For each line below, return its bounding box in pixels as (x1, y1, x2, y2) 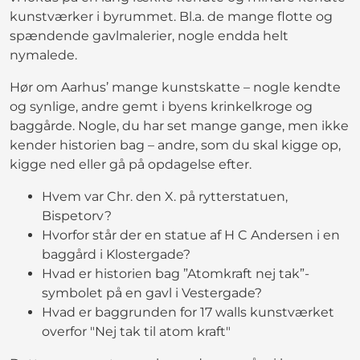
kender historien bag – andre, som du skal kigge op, (10, 137, 341, 153)
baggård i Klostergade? (42, 246, 190, 262)
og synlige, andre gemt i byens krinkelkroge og (10, 98, 313, 114)
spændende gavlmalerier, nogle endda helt (10, 27, 288, 43)
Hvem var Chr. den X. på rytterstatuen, (42, 188, 288, 204)
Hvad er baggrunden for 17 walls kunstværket (42, 304, 334, 320)
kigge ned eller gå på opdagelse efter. (10, 156, 252, 172)
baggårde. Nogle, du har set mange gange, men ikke (10, 117, 349, 133)
